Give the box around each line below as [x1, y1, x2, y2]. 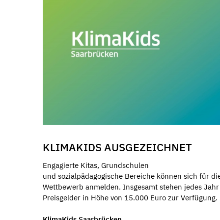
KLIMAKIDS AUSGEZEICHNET [43, 139, 192, 154]
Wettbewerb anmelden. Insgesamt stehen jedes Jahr [43, 182, 219, 192]
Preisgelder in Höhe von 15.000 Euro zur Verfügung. [43, 192, 218, 202]
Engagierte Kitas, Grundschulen [43, 160, 149, 170]
